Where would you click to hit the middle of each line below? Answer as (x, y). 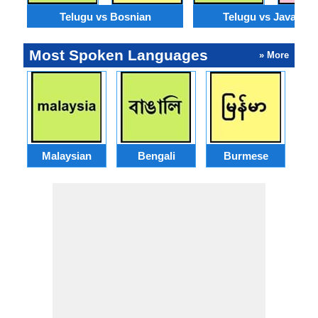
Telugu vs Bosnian (105, 16)
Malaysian (67, 155)
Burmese (246, 155)
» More (274, 55)
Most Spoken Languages (119, 55)
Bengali (156, 155)
